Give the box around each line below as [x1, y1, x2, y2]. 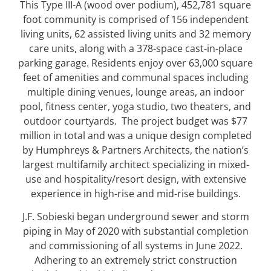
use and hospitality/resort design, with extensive [25, 172, 246, 186]
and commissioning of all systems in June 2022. [28, 239, 243, 253]
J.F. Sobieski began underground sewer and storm [22, 210, 249, 224]
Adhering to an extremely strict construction [34, 253, 237, 267]
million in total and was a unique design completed [19, 128, 252, 142]
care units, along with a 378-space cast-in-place [28, 41, 243, 55]
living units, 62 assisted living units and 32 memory [20, 27, 251, 41]
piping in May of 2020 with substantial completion [22, 224, 249, 238]
